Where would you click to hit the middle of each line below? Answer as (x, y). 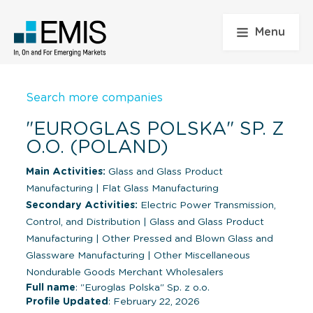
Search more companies (94, 97)
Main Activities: (66, 172)
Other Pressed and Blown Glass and (186, 239)
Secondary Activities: (82, 205)
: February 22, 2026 (154, 301)
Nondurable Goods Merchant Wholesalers (125, 272)
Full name (51, 287)
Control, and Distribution (85, 222)
